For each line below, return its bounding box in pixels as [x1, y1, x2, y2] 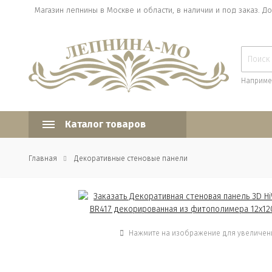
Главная [29, 154, 57, 163]
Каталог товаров [65, 118, 146, 130]
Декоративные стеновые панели [74, 154, 188, 163]
